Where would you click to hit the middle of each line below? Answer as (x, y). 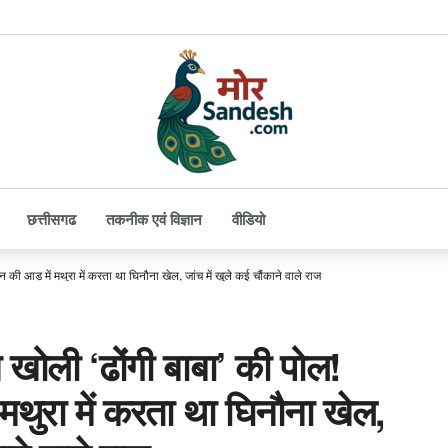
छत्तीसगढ (51, 219)
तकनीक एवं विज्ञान (154, 219)
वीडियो (248, 219)
